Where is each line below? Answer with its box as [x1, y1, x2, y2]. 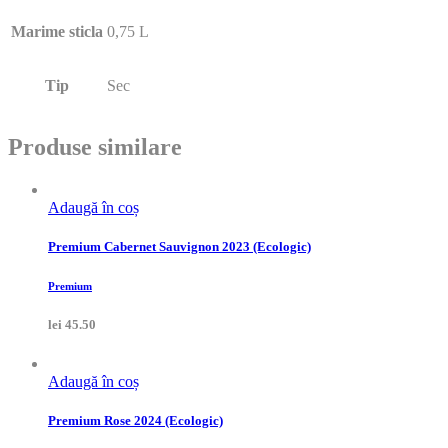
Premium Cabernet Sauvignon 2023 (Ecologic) [48, 239, 311, 255]
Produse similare [8, 133, 182, 160]
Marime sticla [11, 23, 103, 41]
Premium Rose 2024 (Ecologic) [48, 413, 223, 429]
